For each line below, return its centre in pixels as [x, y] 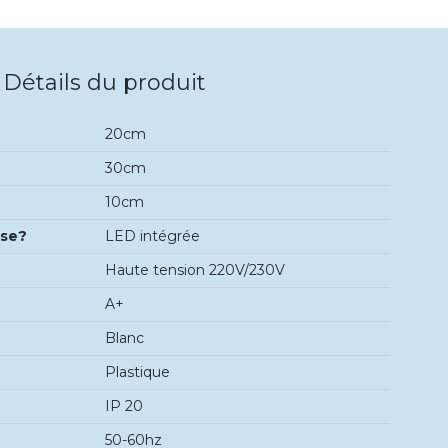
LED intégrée [152, 235]
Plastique [137, 371]
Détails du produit [104, 83]
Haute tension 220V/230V [194, 269]
